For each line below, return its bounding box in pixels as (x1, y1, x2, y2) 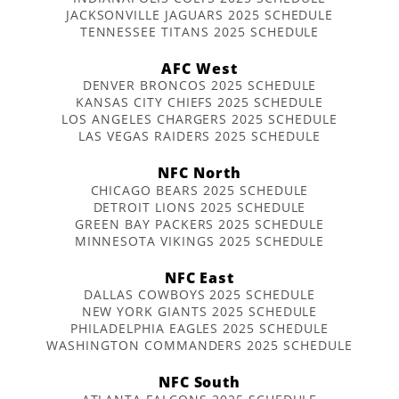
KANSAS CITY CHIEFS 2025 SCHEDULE (76, 94, 323, 111)
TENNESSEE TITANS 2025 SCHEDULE (79, 22, 320, 40)
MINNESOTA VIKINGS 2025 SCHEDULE (74, 232, 325, 249)
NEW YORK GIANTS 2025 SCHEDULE (81, 303, 318, 321)
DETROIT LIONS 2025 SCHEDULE (93, 198, 306, 216)
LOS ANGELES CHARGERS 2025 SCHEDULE (61, 110, 338, 128)
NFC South (158, 372, 241, 393)
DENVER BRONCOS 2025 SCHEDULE (82, 77, 317, 94)
